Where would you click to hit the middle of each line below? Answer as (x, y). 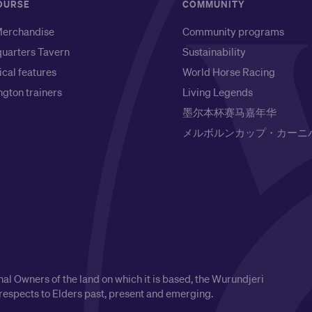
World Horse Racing (229, 72)
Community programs (233, 31)
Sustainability (214, 52)
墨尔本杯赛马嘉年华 (229, 112)
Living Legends (218, 92)
